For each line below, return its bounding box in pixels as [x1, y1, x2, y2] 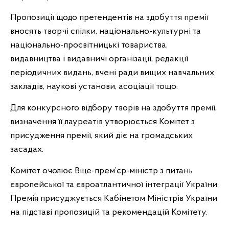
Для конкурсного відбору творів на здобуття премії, [10, 103, 217, 113]
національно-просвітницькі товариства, [10, 40, 168, 50]
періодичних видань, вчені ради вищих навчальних [10, 68, 214, 78]
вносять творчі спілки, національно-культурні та [10, 27, 201, 36]
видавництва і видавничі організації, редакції [10, 54, 188, 64]
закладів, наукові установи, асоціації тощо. [10, 82, 178, 91]
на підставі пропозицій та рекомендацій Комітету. [10, 208, 208, 217]
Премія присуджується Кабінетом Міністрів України [10, 194, 217, 203]
